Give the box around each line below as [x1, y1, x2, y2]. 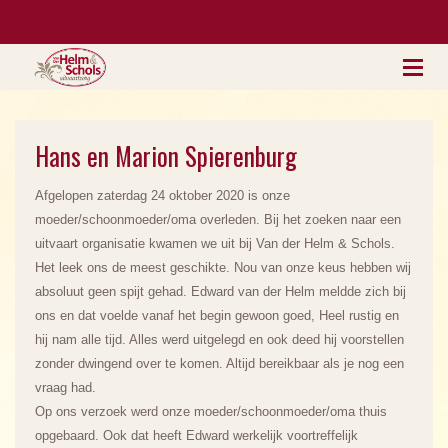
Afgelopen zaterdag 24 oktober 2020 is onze [35, 188, 290, 203]
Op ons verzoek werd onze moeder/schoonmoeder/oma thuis [35, 404, 387, 419]
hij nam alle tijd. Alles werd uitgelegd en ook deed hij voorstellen [35, 332, 404, 347]
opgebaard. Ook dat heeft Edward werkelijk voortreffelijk [35, 428, 358, 443]
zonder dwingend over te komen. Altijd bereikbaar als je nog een [35, 356, 404, 371]
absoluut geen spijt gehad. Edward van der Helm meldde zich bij [35, 284, 406, 299]
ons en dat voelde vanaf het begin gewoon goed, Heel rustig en [35, 308, 399, 323]
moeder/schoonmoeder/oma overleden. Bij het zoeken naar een [35, 212, 401, 227]
